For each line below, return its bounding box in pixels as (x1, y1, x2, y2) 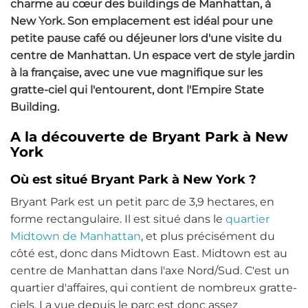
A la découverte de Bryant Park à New (10, 129, 288, 146)
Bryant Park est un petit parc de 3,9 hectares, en (10, 195, 274, 209)
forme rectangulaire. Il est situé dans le (10, 212, 225, 226)
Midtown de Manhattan (10, 230, 141, 243)
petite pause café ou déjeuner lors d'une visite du (10, 32, 282, 45)
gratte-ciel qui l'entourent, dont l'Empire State (10, 83, 264, 97)
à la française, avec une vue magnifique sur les (10, 66, 263, 80)
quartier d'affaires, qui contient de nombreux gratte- (10, 281, 297, 295)
